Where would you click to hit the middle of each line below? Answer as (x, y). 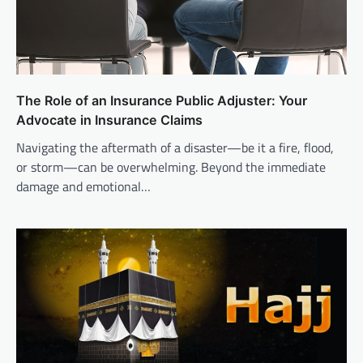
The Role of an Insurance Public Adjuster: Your (162, 101)
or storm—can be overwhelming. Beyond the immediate (171, 167)
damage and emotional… (83, 187)
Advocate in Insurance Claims (109, 120)
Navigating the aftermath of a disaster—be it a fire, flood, (175, 148)
